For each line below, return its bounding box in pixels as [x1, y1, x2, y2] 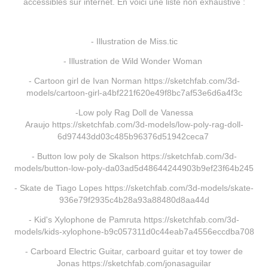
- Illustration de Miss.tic [90, 36, 178, 46]
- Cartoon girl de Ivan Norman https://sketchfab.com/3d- [28, 75, 240, 86]
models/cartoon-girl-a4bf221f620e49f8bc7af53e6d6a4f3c [26, 87, 242, 98]
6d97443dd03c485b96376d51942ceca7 [57, 131, 211, 141]
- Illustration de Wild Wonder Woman [63, 56, 205, 66]
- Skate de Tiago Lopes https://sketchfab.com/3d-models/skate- [14, 182, 254, 193]
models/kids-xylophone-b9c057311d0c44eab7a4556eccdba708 [14, 226, 254, 236]
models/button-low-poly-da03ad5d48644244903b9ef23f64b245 [14, 163, 254, 173]
